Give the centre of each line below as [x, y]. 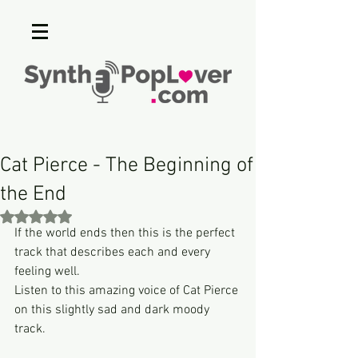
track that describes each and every [114, 253]
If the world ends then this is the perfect [126, 233]
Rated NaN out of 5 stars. [93, 215]
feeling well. [47, 272]
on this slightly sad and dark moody [113, 310]
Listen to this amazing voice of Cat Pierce [128, 291]
